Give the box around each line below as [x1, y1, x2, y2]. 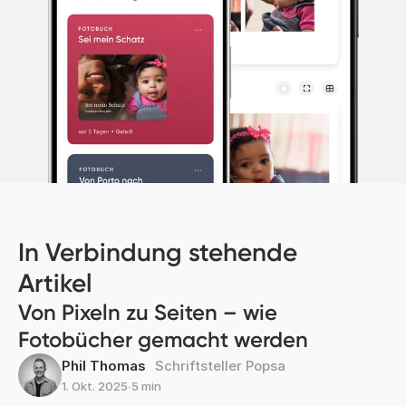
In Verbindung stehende [18, 237, 297, 267]
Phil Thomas [62, 356, 146, 374]
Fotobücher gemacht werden [18, 325, 308, 353]
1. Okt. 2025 [62, 378, 128, 393]
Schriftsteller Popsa [155, 356, 285, 374]
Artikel [18, 267, 92, 298]
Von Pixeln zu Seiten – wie [18, 298, 277, 325]
